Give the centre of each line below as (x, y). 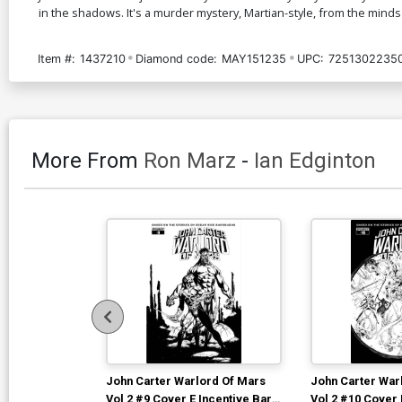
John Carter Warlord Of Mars (186, 380)
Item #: (57, 58)
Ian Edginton (315, 160)
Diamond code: (177, 58)
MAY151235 (254, 58)
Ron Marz (190, 160)
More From (87, 160)
